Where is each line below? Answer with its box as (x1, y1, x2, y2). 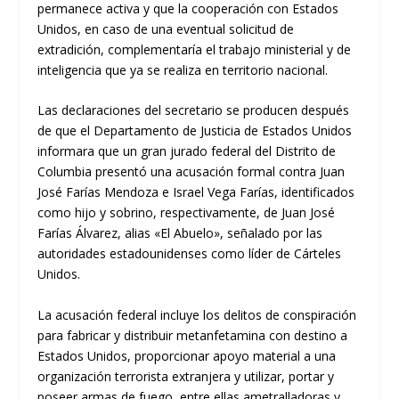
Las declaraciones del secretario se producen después (37, 102, 350, 119)
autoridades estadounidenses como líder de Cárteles (37, 245, 342, 263)
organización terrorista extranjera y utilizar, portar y (37, 367, 335, 385)
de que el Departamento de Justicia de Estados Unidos (37, 122, 353, 140)
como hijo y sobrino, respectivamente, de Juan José (37, 204, 336, 222)
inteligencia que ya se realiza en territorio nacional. (37, 61, 329, 78)
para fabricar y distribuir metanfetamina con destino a (37, 326, 348, 344)
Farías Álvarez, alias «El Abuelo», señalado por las (37, 224, 323, 242)
